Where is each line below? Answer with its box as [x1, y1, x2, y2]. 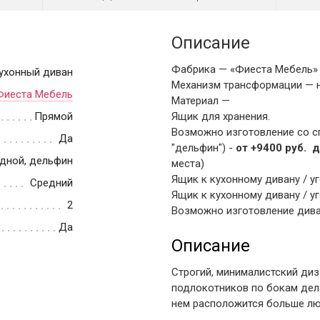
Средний [30, 176, 74, 190]
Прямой [34, 110, 74, 124]
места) [171, 157, 204, 171]
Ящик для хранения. [171, 110, 270, 124]
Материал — [171, 94, 230, 108]
